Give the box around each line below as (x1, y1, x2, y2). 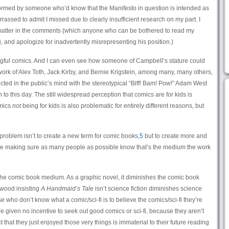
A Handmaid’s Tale (40, 185, 94, 192)
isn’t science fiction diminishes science (93, 185, 202, 192)
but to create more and (143, 132, 207, 140)
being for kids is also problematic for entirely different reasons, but (20, 102, 204, 109)
